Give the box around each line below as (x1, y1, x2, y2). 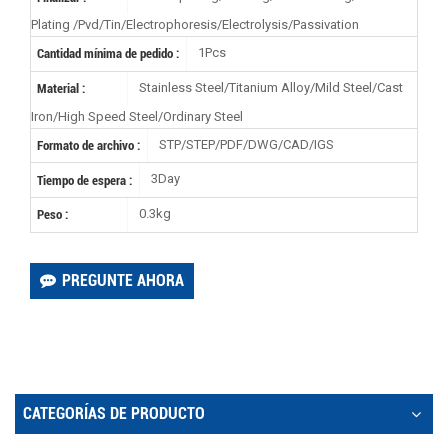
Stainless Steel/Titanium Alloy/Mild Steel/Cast (135, 80, 403, 96)
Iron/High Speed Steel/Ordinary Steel (31, 108, 243, 124)
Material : (37, 81, 86, 97)
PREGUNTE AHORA (62, 270, 184, 290)
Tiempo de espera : (37, 172, 133, 188)
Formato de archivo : (37, 137, 141, 153)
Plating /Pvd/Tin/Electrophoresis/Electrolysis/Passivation (31, 16, 359, 32)
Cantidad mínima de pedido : (37, 46, 180, 62)
